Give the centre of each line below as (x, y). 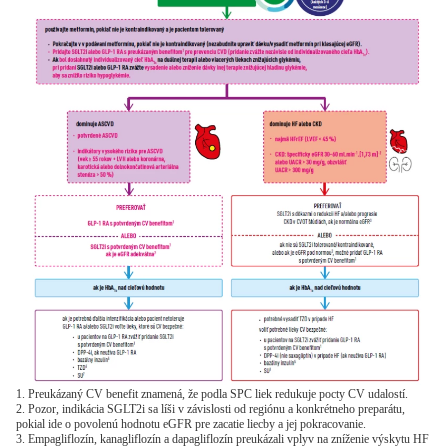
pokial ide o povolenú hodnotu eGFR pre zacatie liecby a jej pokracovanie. (191, 424)
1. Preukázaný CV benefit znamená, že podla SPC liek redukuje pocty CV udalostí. (212, 394)
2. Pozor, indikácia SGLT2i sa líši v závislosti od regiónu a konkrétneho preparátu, (210, 409)
